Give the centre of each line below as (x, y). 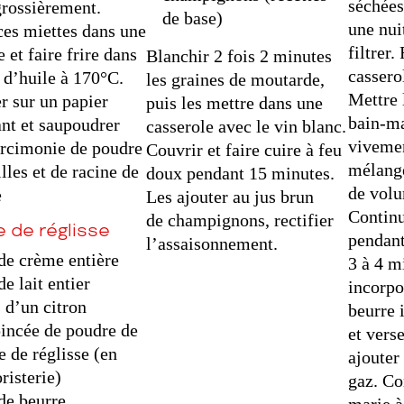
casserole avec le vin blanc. (247, 127)
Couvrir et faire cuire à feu (244, 150)
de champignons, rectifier (240, 220)
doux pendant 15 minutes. (241, 174)
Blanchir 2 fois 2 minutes (239, 56)
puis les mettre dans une (235, 103)
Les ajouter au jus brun (230, 197)
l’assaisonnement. (212, 244)
